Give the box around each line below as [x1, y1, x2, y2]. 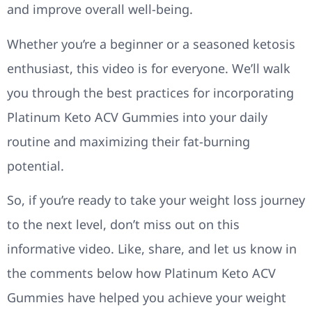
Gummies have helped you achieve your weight [7, 289, 286, 306]
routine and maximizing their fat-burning [7, 132, 250, 150]
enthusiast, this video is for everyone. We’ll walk [7, 59, 290, 77]
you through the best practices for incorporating [7, 84, 294, 101]
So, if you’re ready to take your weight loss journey [7, 192, 305, 209]
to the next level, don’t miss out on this [7, 216, 240, 233]
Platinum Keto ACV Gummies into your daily [7, 108, 267, 125]
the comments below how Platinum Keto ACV [7, 265, 276, 282]
